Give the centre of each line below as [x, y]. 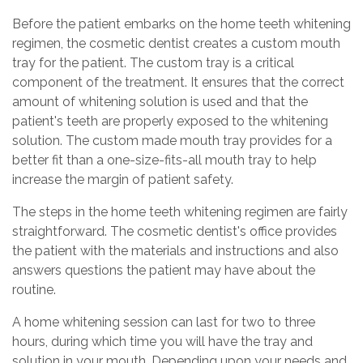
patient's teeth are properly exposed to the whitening [170, 122]
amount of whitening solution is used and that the [160, 102]
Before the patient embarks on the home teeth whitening [181, 24]
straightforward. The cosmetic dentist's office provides [175, 232]
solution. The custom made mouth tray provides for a [172, 141]
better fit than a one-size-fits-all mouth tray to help [164, 160]
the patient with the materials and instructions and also [175, 251]
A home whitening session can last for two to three [164, 322]
